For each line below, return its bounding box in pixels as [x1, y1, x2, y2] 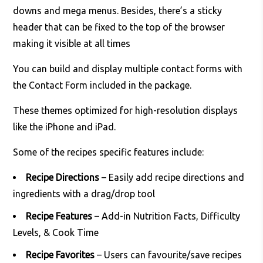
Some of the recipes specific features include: [13, 147, 204, 158]
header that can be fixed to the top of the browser [13, 22, 225, 33]
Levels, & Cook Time [13, 227, 99, 238]
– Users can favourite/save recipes [95, 249, 242, 261]
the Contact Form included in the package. [13, 80, 192, 91]
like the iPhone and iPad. [13, 122, 116, 133]
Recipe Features [26, 211, 93, 222]
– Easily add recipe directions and [99, 172, 245, 183]
